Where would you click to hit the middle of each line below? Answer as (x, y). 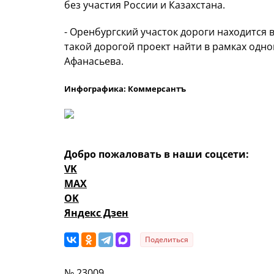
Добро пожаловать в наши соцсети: (157, 154)
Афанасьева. (96, 61)
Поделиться (167, 240)
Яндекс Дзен (96, 213)
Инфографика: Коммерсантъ (125, 89)
